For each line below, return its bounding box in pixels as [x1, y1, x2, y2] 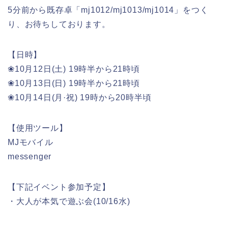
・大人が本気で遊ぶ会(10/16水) [8, 196, 130, 206]
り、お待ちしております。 [8, 19, 110, 28]
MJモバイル [8, 137, 53, 147]
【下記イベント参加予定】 [8, 182, 110, 191]
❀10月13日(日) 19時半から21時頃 [8, 78, 140, 88]
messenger [8, 152, 52, 161]
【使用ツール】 [8, 123, 68, 132]
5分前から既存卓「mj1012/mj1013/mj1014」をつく [8, 5, 209, 14]
